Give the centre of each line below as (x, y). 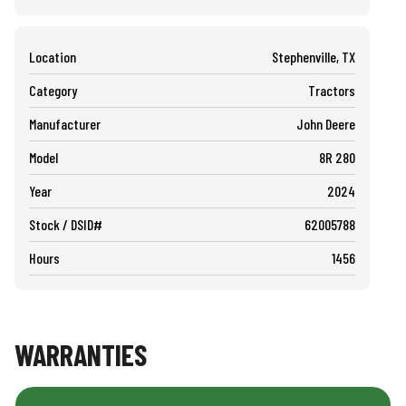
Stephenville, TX (314, 56)
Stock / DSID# (66, 224)
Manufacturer (65, 123)
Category (53, 90)
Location (53, 56)
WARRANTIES (81, 354)
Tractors (332, 90)
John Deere (326, 123)
